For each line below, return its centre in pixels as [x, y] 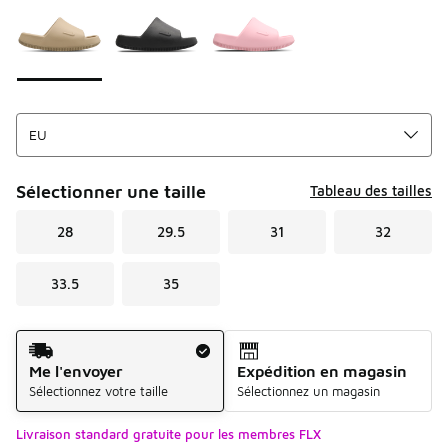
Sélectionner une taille [111, 191]
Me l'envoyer [76, 370]
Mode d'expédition [82, 339]
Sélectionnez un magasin [308, 390]
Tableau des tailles [371, 191]
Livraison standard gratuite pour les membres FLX [168, 433]
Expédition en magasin [322, 370]
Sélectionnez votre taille [98, 390]
